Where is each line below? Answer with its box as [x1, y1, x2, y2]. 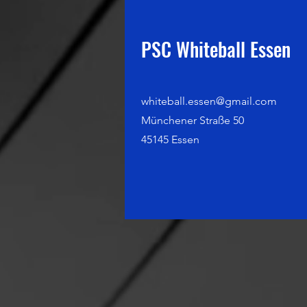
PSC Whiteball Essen [141, 35, 291, 64]
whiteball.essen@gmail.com [141, 95, 277, 108]
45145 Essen [141, 133, 199, 147]
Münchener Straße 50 [141, 114, 244, 127]
